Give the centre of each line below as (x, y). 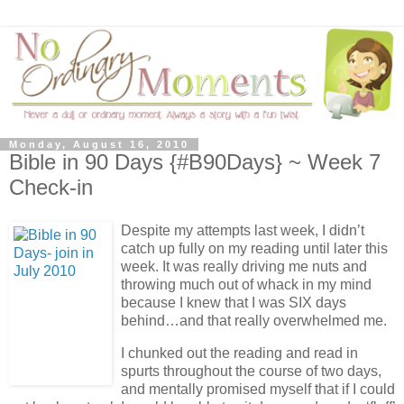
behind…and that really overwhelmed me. (254, 320)
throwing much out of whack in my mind (246, 284)
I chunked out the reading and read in (239, 353)
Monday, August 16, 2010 (99, 145)
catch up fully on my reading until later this (254, 248)
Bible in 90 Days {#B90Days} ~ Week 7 (195, 162)
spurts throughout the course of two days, (251, 371)
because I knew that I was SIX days (234, 302)
